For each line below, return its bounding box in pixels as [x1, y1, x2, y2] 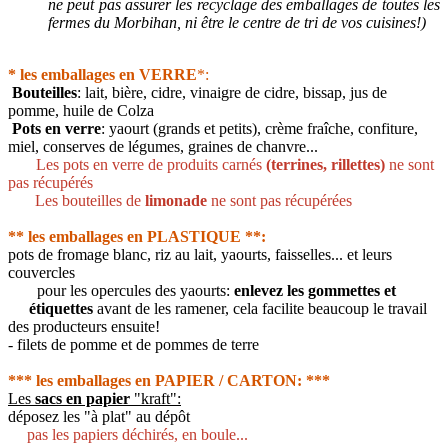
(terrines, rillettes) [266, 155, 385, 173]
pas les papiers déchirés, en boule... [27, 425, 248, 443]
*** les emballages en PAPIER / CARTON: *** [8, 371, 330, 389]
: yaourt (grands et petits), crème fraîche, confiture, [101, 119, 418, 137]
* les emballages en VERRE [8, 65, 197, 83]
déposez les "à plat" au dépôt [8, 407, 190, 425]
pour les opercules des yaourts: [29, 281, 234, 299]
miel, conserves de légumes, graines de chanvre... [8, 137, 318, 155]
